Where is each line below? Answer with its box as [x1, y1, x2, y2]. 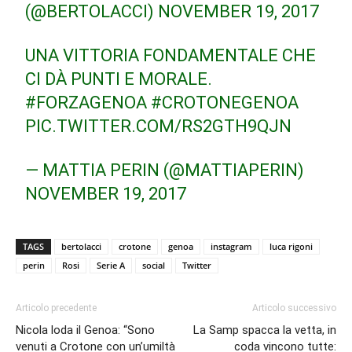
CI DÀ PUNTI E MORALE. [25, 69, 213, 89]
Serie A [97, 259, 125, 271]
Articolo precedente [16, 302, 97, 313]
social [142, 259, 165, 271]
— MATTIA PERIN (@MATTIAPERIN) [25, 160, 305, 180]
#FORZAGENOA [25, 93, 148, 112]
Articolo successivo [252, 302, 336, 313]
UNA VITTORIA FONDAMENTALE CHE [25, 46, 317, 65]
